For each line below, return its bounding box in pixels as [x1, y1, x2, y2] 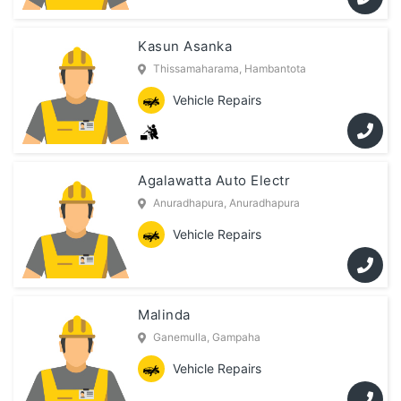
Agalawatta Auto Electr [138, 172, 291, 190]
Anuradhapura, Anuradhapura [153, 196, 301, 210]
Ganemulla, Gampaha [153, 330, 261, 345]
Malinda [138, 306, 191, 324]
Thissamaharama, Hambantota [153, 62, 307, 76]
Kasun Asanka [138, 38, 233, 55]
